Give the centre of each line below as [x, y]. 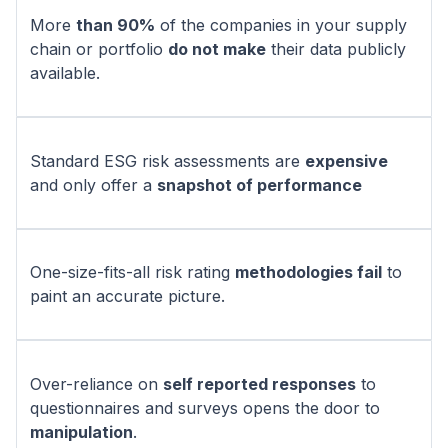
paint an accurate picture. [127, 296]
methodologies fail [308, 272]
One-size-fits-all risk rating [132, 272]
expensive [346, 160]
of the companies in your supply [280, 25]
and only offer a [93, 184]
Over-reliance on [96, 383]
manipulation [81, 431]
